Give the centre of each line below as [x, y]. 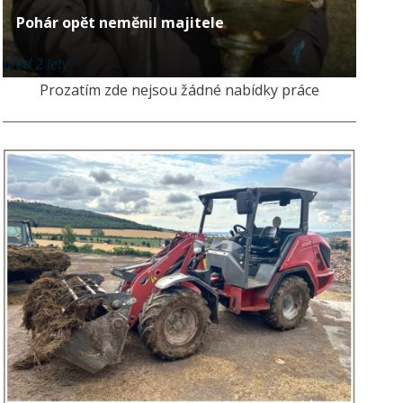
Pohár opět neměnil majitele [120, 22]
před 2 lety [35, 63]
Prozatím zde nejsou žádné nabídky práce [179, 90]
